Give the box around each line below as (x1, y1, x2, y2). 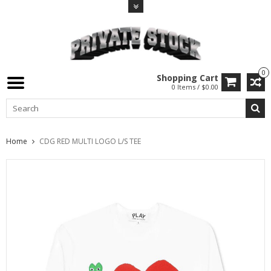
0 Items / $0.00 (172, 82, 218, 91)
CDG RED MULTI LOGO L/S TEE (39, 136, 141, 147)
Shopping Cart (157, 71, 218, 83)
